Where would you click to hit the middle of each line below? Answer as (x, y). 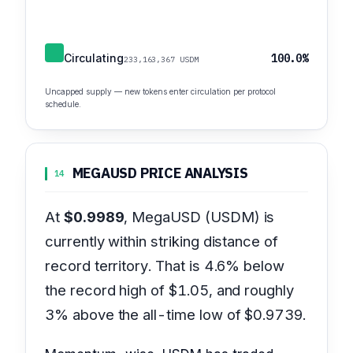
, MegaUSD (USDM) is (199, 216)
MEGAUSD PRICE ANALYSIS (160, 173)
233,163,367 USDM (161, 60)
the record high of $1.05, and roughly (169, 290)
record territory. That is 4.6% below (165, 265)
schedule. (63, 104)
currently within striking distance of (162, 241)
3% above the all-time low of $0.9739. (175, 314)
